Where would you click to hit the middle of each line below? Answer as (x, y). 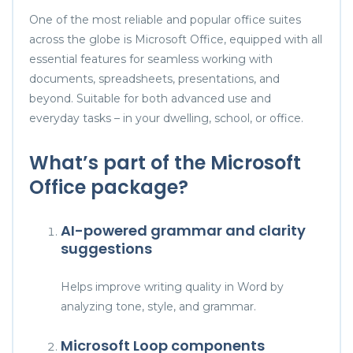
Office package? (109, 187)
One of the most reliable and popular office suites (165, 19)
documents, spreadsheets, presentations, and (154, 78)
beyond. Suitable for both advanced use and (150, 98)
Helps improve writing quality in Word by (172, 286)
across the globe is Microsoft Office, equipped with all (176, 39)
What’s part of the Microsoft (165, 162)
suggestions (106, 248)
